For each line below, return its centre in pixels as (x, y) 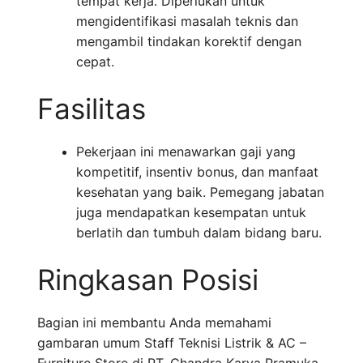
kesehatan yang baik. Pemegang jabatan (200, 192)
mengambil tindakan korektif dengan (189, 42)
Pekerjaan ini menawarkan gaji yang (186, 152)
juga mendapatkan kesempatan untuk (191, 213)
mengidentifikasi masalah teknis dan (187, 21)
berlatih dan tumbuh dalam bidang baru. (199, 233)
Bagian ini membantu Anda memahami (154, 323)
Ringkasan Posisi (148, 280)
